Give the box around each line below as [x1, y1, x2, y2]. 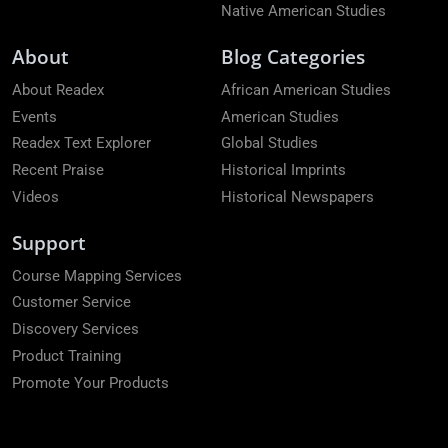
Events [12, 107, 57, 126]
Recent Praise [12, 161, 104, 180]
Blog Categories [221, 43, 365, 71]
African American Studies [221, 80, 391, 99]
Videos [12, 188, 59, 206]
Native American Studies [221, 2, 386, 21]
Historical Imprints [221, 161, 346, 180]
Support [12, 228, 86, 256]
